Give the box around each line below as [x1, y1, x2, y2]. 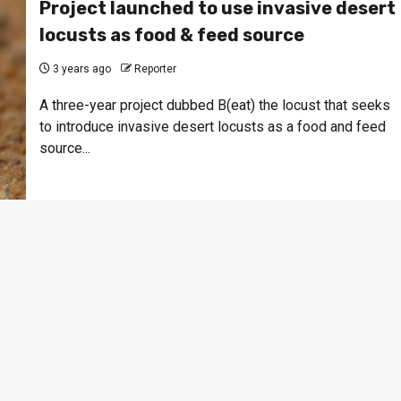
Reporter [133, 62, 176, 75]
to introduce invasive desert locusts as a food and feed [38, 117, 386, 135]
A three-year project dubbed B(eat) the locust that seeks [38, 96, 390, 114]
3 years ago [49, 62, 111, 75]
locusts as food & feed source [38, 23, 304, 46]
